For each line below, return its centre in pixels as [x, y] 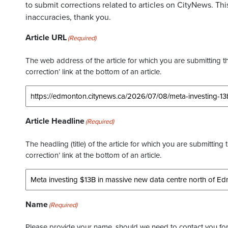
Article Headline [55, 121]
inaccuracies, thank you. [68, 17]
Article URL [46, 38]
